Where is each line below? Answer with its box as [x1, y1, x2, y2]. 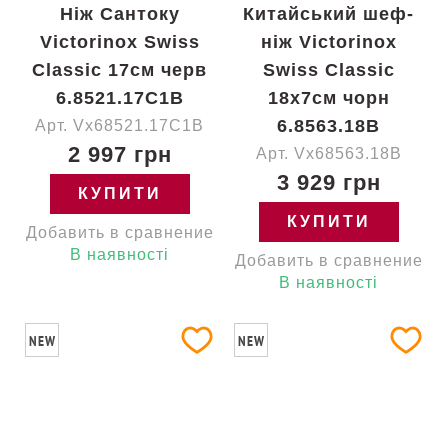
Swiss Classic [262, 60, 395, 80]
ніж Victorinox [260, 32, 397, 52]
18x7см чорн [267, 88, 390, 108]
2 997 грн [67, 142, 172, 167]
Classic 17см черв [32, 60, 207, 80]
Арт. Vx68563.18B [255, 145, 402, 162]
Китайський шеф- [243, 4, 414, 24]
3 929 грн [276, 170, 381, 195]
